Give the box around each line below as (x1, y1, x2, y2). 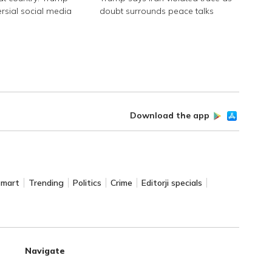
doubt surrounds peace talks (99, 5, 214, 17)
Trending (28, 177, 64, 189)
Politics (72, 177, 101, 189)
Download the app (130, 110, 210, 121)
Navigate (24, 245, 65, 257)
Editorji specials (141, 177, 202, 189)
